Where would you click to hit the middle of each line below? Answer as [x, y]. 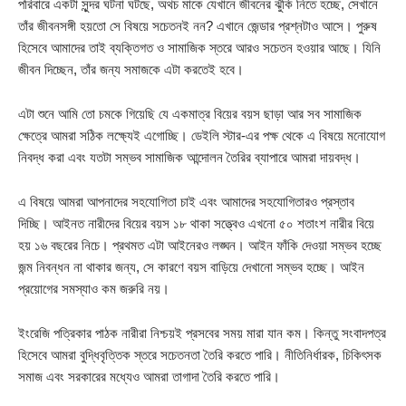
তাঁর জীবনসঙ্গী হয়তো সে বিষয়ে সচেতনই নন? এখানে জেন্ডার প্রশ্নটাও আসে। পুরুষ [198, 26]
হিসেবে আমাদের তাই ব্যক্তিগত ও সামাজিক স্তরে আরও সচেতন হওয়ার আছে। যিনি [199, 48]
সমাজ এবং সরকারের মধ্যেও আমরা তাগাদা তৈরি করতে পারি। [149, 377]
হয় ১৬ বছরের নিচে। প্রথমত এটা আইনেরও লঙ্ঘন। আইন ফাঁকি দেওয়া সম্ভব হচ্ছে [200, 246]
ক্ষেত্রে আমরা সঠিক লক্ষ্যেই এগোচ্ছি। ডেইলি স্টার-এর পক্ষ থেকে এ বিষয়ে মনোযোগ [202, 136]
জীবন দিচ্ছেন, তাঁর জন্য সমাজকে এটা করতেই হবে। [131, 70]
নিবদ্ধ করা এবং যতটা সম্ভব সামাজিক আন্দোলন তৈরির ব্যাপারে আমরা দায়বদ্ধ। [189, 158]
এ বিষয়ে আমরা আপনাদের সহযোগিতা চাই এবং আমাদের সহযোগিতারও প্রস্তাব [186, 202]
